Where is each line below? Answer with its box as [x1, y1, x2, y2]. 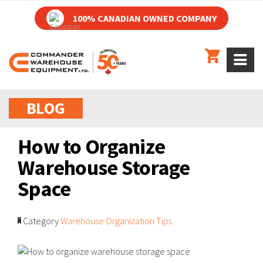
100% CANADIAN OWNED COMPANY [73, 12, 217, 24]
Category [21, 215, 59, 227]
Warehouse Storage [18, 154, 190, 181]
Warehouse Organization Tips [60, 215, 172, 227]
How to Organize [18, 133, 166, 160]
